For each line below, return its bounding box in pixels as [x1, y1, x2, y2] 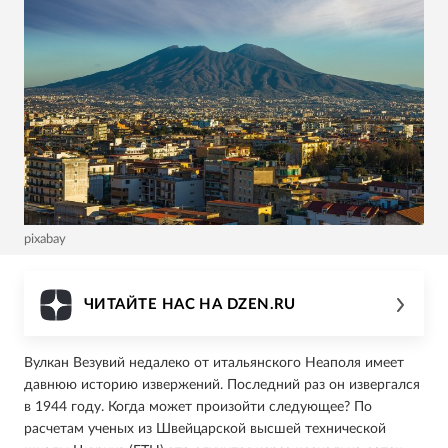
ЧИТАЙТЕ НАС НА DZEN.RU [84, 297, 296, 313]
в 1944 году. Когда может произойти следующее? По [24, 399, 372, 414]
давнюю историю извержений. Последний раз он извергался [24, 377, 420, 392]
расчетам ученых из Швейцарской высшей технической [24, 421, 386, 436]
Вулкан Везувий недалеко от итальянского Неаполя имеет [24, 355, 404, 370]
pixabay [24, 232, 66, 246]
